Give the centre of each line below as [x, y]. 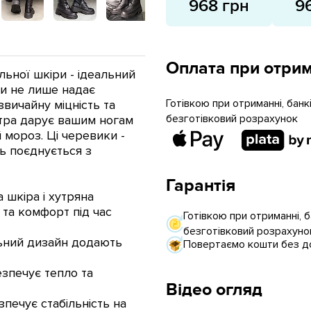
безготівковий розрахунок [232, 119]
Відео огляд [214, 289]
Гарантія [201, 185]
